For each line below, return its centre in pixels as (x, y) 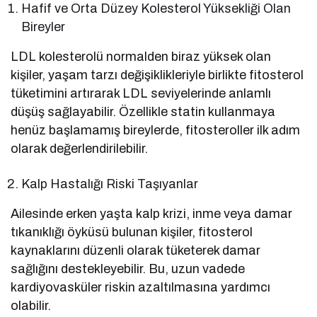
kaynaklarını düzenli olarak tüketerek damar (136, 250)
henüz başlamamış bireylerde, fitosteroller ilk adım (156, 130)
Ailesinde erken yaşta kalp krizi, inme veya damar (152, 213)
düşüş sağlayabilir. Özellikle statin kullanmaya (143, 111)
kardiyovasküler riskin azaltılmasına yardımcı (141, 287)
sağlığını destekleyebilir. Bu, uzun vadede (128, 269)
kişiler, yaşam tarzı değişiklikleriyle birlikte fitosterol (157, 75)
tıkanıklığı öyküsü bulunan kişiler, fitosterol (132, 232)
